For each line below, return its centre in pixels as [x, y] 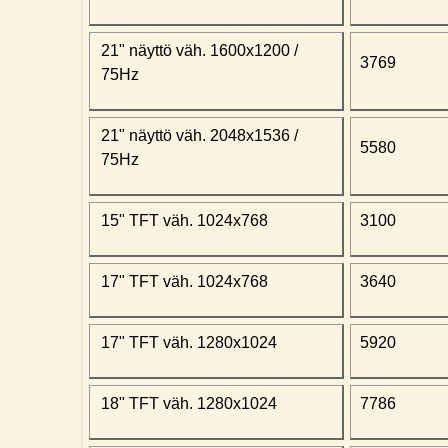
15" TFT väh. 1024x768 [184, 221]
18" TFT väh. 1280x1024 [188, 404]
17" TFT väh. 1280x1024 [188, 343]
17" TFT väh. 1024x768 [184, 282]
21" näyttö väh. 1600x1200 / [199, 51]
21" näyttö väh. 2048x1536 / [199, 136]
